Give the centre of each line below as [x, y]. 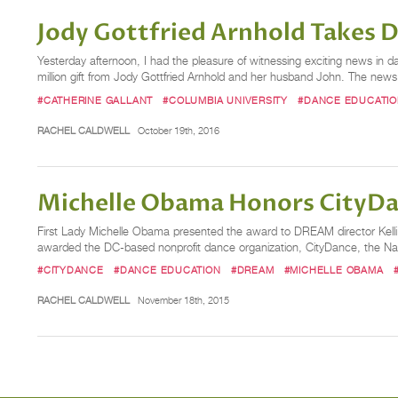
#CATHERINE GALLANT [96, 100]
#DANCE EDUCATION [167, 270]
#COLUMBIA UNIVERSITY [225, 100]
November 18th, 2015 [183, 301]
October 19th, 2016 [178, 130]
